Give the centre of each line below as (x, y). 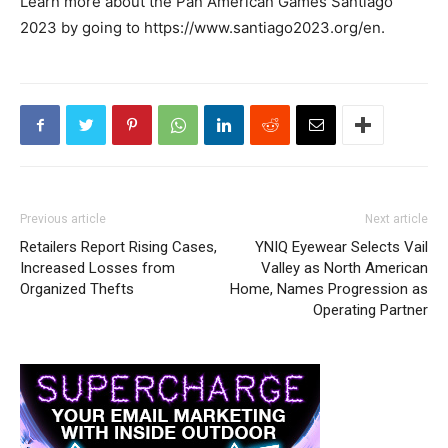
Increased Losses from (97, 268)
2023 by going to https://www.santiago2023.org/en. (202, 28)
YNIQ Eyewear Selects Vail (341, 247)
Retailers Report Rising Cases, (118, 247)
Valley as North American (344, 268)
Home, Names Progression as (329, 289)
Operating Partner (370, 310)
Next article (396, 219)
